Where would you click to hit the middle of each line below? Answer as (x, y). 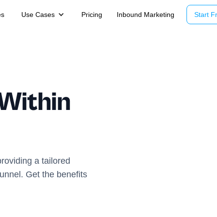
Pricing (92, 15)
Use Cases (38, 15)
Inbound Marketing (145, 15)
